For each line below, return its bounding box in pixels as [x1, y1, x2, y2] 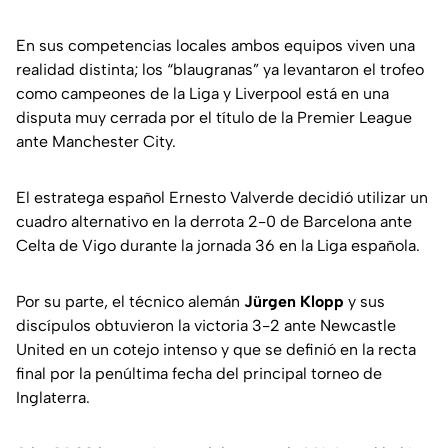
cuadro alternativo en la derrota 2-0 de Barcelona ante [16, 211, 412, 231]
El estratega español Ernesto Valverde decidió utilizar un [16, 187, 428, 207]
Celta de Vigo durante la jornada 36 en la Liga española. [16, 235, 420, 255]
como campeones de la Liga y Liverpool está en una [16, 83, 389, 103]
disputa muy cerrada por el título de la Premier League [16, 107, 412, 127]
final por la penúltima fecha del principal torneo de [16, 363, 382, 383]
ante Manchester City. [16, 131, 176, 151]
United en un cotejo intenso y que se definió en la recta [16, 339, 416, 359]
